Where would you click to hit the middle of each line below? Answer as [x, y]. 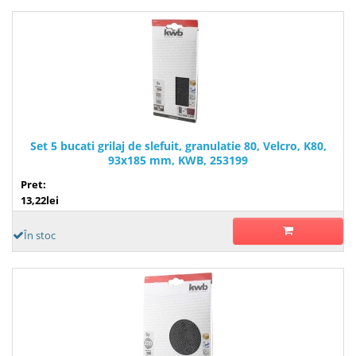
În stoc [40, 235]
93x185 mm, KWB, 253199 [178, 160]
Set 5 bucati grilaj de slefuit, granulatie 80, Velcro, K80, [178, 145]
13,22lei [40, 200]
